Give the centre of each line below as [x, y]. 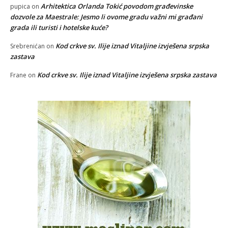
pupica [20, 6]
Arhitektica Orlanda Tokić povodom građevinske [117, 6]
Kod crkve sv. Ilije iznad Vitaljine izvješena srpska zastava [127, 75]
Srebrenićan [27, 46]
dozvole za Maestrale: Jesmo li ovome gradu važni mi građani [106, 17]
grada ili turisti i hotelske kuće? [59, 27]
